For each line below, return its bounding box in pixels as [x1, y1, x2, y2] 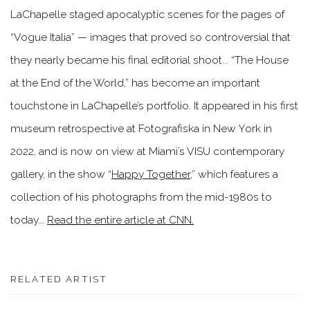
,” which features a [190, 167, 278, 181]
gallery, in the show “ [10, 167, 111, 181]
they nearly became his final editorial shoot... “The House [10, 53, 289, 66]
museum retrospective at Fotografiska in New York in [10, 121, 272, 135]
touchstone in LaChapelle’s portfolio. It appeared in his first [10, 98, 298, 112]
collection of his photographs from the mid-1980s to [10, 190, 272, 203]
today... [10, 212, 47, 226]
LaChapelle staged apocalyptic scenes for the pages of [10, 7, 284, 21]
